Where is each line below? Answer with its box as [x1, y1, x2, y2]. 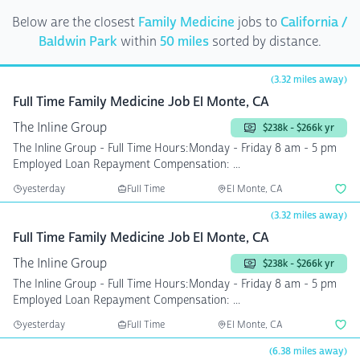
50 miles [160, 33, 209, 50]
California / [280, 14, 348, 31]
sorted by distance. [209, 33, 321, 50]
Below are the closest [12, 14, 138, 31]
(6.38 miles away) [269, 345, 347, 358]
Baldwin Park [39, 33, 117, 50]
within [117, 33, 160, 50]
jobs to [235, 14, 280, 31]
